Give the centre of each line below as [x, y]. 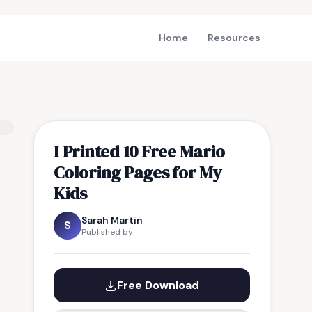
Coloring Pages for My [138, 172]
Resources [234, 38]
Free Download [158, 285]
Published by [107, 232]
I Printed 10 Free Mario [139, 151]
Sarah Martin [112, 220]
